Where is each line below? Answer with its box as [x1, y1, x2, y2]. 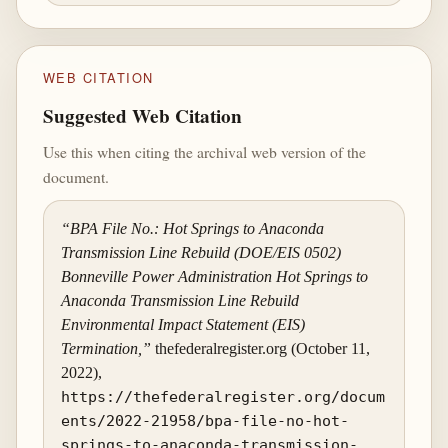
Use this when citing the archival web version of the [42, 140, 366, 162]
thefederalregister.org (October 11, [151, 339, 371, 357]
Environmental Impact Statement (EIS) [61, 315, 306, 333]
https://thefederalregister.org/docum [61, 387, 386, 405]
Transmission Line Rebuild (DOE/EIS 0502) [61, 243, 342, 261]
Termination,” [61, 339, 152, 357]
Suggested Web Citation [42, 102, 242, 131]
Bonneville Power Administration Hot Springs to [61, 267, 369, 285]
